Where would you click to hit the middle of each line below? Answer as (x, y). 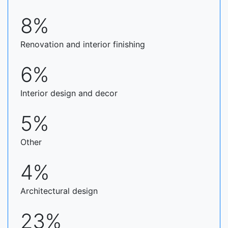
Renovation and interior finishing (83, 44)
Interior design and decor (69, 93)
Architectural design (59, 191)
